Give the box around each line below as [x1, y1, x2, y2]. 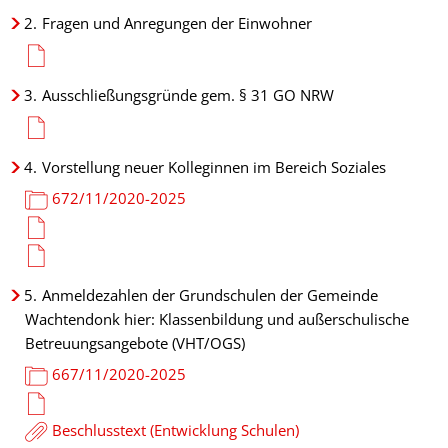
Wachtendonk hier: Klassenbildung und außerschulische [25, 309, 409, 329]
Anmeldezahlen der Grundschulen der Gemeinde [42, 285, 378, 305]
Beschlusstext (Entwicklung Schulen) [51, 420, 299, 440]
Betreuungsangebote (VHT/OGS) [25, 333, 245, 353]
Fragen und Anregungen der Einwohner [42, 13, 312, 33]
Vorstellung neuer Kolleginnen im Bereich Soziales [42, 157, 386, 177]
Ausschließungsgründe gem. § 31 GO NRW [42, 85, 334, 105]
